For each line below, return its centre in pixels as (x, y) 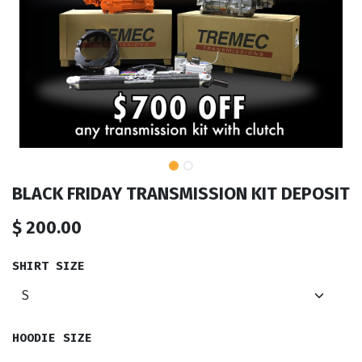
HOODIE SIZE (52, 339)
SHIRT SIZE (48, 267)
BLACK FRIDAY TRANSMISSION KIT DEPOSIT (181, 194)
